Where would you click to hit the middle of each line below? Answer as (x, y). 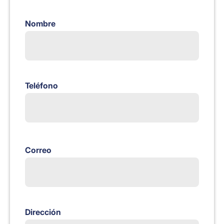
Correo (38, 150)
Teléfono (41, 86)
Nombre (40, 24)
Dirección (43, 212)
